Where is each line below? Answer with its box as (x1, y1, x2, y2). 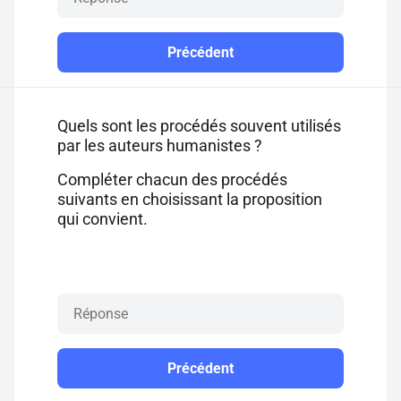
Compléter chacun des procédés (57, 170, 287, 189)
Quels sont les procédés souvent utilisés (57, 116, 341, 135)
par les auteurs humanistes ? (57, 136, 262, 155)
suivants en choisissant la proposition (57, 190, 322, 209)
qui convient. (57, 209, 148, 228)
